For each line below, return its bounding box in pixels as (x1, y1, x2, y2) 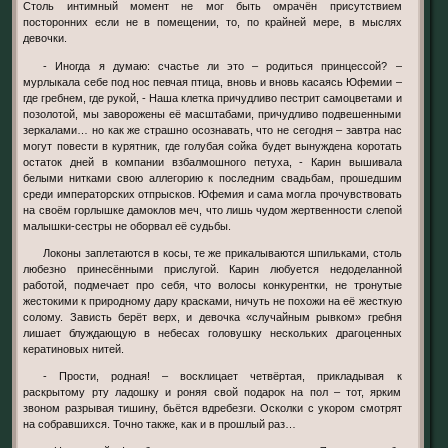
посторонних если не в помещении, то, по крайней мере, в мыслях (23, 16, 402, 29)
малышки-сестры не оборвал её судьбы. (23, 219, 232, 232)
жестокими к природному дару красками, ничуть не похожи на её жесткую (23, 294, 402, 307)
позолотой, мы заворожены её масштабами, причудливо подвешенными (23, 107, 402, 120)
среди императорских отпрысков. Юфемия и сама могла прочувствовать (23, 187, 402, 200)
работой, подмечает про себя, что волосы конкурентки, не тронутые (23, 278, 402, 291)
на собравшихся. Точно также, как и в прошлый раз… (23, 417, 297, 430)
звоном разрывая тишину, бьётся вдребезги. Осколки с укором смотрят (23, 401, 402, 414)
